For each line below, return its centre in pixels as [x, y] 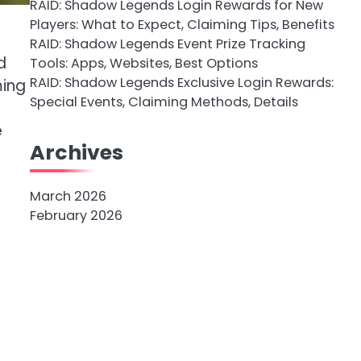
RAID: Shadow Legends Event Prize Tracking [167, 44]
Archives [76, 152]
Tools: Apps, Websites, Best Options [143, 63]
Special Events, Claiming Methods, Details [164, 102]
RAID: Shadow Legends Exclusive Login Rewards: [181, 83]
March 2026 [68, 196]
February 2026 [76, 216]
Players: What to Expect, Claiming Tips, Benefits [182, 25]
